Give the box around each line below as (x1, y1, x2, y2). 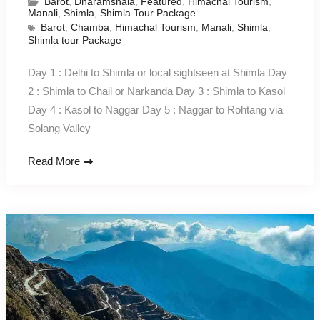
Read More (27, 154, 80, 167)
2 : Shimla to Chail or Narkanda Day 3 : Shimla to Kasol (27, 84, 285, 97)
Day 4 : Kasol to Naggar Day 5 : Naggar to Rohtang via (27, 103, 283, 116)
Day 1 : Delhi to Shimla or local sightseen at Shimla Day (27, 66, 287, 79)
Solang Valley (27, 121, 91, 134)
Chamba (70, 21, 109, 33)
